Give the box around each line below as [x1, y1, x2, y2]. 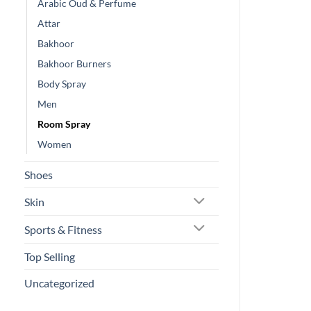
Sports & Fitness [24, 222, 102, 236]
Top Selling [24, 249, 75, 263]
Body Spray [37, 78, 86, 90]
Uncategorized [24, 276, 94, 289]
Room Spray [37, 118, 90, 131]
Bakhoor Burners [37, 58, 111, 70]
